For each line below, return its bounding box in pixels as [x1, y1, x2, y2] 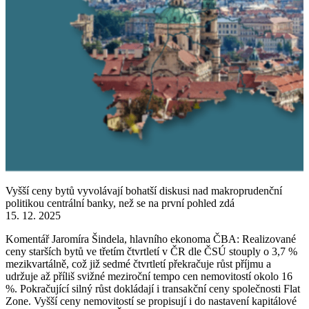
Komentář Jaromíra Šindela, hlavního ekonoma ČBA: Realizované [6, 232, 296, 245]
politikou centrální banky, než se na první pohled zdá [6, 197, 235, 209]
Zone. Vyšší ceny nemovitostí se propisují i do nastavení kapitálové [6, 295, 297, 307]
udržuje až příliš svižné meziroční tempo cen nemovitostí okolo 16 [6, 270, 292, 282]
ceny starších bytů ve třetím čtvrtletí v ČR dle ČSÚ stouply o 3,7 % [6, 245, 297, 257]
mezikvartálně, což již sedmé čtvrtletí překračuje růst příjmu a [6, 257, 271, 270]
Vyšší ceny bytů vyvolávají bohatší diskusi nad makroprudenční [6, 184, 282, 197]
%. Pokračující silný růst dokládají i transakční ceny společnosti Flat [6, 282, 300, 295]
